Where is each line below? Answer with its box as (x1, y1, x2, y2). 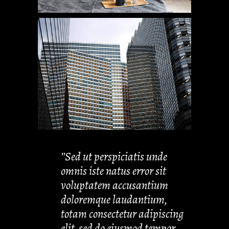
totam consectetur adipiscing (61, 206, 184, 222)
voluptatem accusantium (61, 177, 168, 194)
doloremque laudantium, (61, 192, 167, 208)
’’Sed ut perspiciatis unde (61, 149, 167, 165)
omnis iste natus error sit (61, 163, 166, 179)
